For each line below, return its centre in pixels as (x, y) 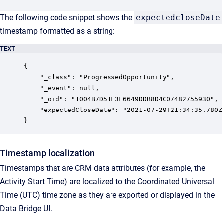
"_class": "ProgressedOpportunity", (32, 77)
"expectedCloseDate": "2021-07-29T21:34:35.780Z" (32, 110)
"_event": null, (32, 88)
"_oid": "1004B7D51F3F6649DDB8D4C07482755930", (32, 99)
